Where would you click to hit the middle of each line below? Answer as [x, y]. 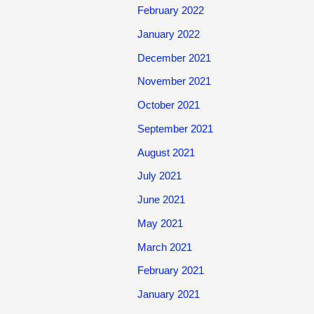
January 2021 [169, 294]
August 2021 [166, 152]
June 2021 [161, 199]
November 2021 [174, 81]
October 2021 [169, 105]
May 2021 [160, 223]
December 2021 [174, 57]
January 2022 [169, 34]
